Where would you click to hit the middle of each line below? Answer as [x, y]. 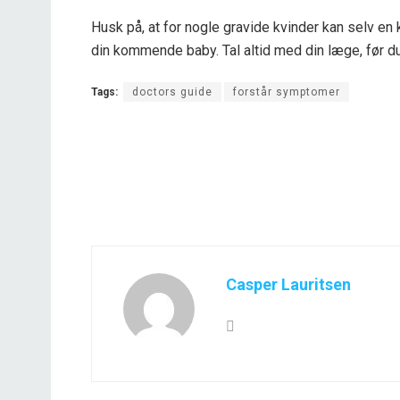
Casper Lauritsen [288, 284]
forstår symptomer [287, 92]
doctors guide [172, 92]
